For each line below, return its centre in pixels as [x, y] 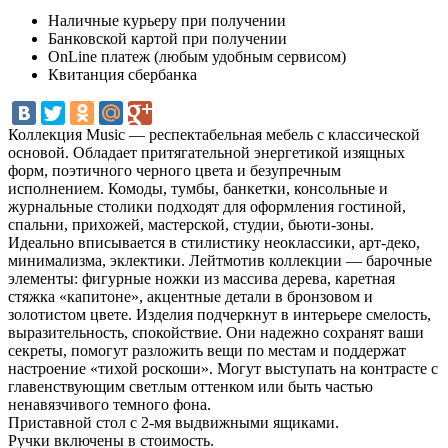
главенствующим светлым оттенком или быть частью [190, 386]
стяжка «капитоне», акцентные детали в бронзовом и [190, 296]
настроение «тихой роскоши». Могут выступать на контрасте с [223, 368]
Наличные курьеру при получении [167, 20]
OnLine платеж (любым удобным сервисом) [197, 56]
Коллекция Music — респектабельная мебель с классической [214, 134]
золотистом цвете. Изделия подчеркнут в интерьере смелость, [219, 314]
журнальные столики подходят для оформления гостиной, [207, 206]
